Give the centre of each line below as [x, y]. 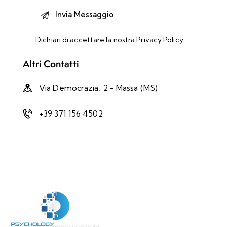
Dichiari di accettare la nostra [86, 39]
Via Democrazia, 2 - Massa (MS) [98, 87]
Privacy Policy [160, 39]
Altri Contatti [51, 64]
